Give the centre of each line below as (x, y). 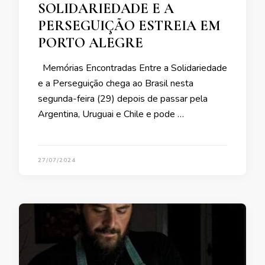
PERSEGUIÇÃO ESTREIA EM (129, 26)
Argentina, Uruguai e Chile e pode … (111, 114)
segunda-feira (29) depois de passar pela (123, 99)
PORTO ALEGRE (96, 43)
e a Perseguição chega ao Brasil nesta (116, 84)
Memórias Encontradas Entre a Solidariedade (132, 68)
